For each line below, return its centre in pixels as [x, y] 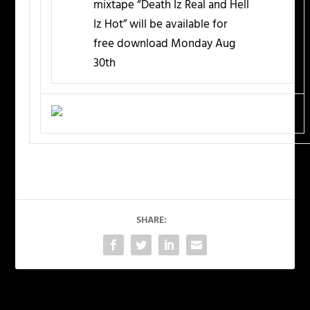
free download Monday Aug [165, 44]
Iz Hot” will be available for [161, 25]
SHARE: [152, 221]
